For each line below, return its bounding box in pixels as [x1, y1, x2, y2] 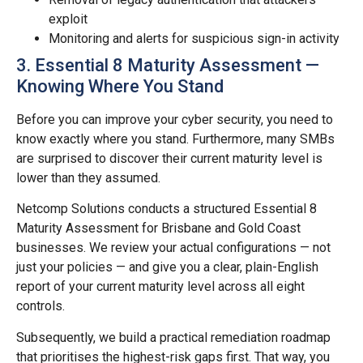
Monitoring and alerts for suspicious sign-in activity [49, 30, 340, 46]
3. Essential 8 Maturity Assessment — [16, 54, 319, 75]
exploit [49, 11, 88, 27]
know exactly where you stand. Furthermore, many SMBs [16, 130, 335, 147]
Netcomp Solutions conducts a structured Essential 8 [16, 201, 317, 217]
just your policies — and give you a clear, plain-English [16, 259, 318, 275]
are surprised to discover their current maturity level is [16, 150, 322, 166]
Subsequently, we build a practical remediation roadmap [16, 329, 331, 345]
